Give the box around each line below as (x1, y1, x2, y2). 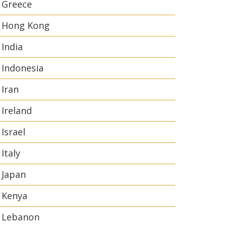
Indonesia (2, 62, 44, 74)
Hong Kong (2, 19, 50, 31)
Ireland (2, 104, 32, 117)
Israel (2, 126, 25, 138)
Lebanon (2, 211, 40, 223)
